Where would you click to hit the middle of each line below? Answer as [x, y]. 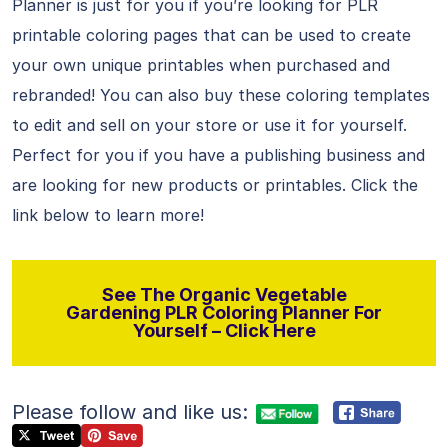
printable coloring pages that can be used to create [211, 35]
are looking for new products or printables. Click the [215, 185]
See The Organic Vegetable [224, 294]
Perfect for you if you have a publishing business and [218, 155]
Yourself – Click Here [224, 330]
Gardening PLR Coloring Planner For [224, 312]
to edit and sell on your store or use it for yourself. [209, 125]
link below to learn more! [108, 215]
